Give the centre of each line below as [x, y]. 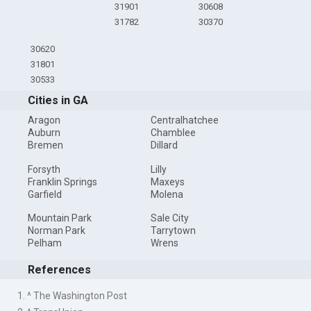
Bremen [46, 145]
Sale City [169, 218]
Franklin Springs [63, 182]
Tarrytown [173, 231]
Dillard [164, 145]
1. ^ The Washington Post [73, 295]
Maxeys [167, 182]
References [60, 269]
